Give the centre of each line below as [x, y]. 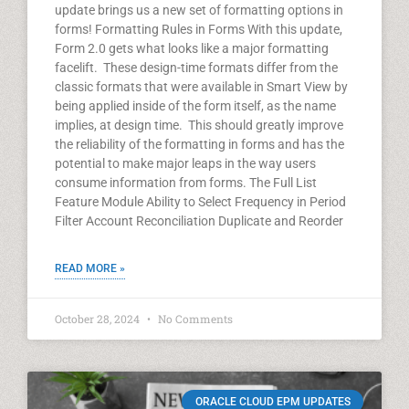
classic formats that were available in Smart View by [201, 87]
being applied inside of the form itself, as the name [195, 106]
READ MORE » [90, 268]
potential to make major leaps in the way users [185, 163]
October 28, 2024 [99, 319]
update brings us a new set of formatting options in [199, 10]
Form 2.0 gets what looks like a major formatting [192, 48]
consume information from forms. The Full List [186, 183]
